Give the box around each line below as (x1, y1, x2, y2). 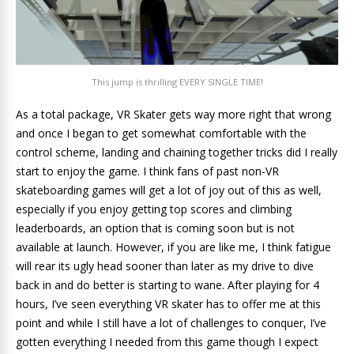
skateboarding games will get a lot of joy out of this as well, (16, 182, 322, 198)
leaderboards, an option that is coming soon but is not (16, 220, 295, 235)
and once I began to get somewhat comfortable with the (16, 125, 307, 141)
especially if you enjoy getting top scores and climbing (16, 201, 292, 217)
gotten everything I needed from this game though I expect (16, 333, 318, 349)
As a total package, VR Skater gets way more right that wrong (16, 106, 331, 122)
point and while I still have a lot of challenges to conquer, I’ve (16, 314, 326, 330)
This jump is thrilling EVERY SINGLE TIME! (91, 75, 263, 88)
